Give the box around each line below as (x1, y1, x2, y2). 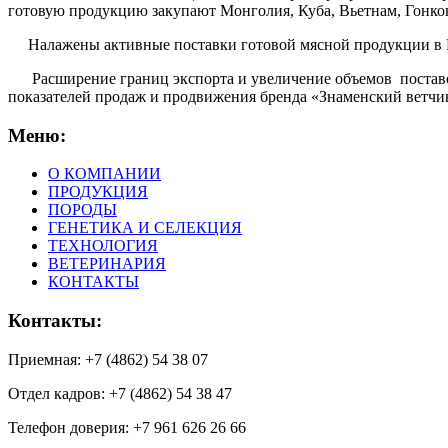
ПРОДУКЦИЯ (48, 183, 148, 201)
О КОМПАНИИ (48, 165, 161, 183)
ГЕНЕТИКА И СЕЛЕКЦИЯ (48, 219, 242, 237)
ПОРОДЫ (48, 201, 117, 219)
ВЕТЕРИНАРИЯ (48, 255, 166, 273)
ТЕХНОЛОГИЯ (48, 237, 158, 255)
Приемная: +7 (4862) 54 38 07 (8, 350, 212, 368)
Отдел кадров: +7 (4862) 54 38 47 (8, 384, 236, 402)
